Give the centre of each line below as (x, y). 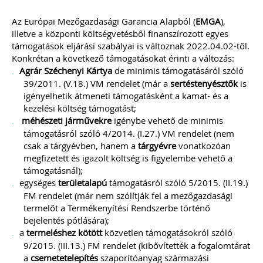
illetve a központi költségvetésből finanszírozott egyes (120, 33)
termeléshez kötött (64, 232)
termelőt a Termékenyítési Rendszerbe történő (117, 208)
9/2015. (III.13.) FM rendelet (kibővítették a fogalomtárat (137, 245)
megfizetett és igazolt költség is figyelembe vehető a (128, 158)
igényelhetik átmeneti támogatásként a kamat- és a (126, 96)
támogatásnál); (53, 170)
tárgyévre (157, 146)
